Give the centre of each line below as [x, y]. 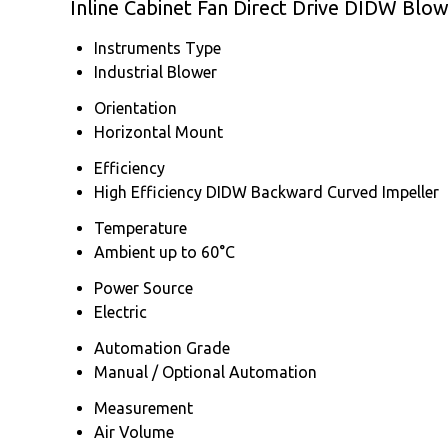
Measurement [143, 407]
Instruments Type [157, 47]
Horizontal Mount [158, 131]
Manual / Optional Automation [205, 371]
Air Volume [134, 431]
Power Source [143, 287]
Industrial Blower [155, 71]
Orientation [135, 107]
